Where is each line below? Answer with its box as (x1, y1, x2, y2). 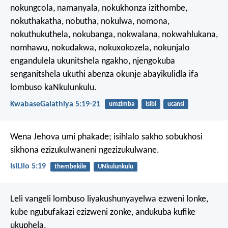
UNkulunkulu (97, 163, 133, 170)
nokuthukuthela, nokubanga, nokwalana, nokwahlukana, (10, 30, 218, 40)
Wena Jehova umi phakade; (10, 132, 111, 142)
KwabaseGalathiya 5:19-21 (10, 100, 100, 108)
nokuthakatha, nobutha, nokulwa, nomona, (10, 17, 169, 27)
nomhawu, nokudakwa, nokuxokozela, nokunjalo (10, 43, 190, 53)
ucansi (167, 101, 184, 108)
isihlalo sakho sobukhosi (111, 132, 203, 142)
